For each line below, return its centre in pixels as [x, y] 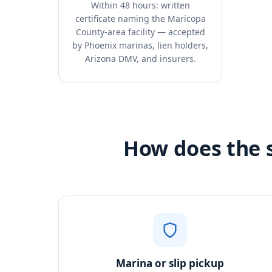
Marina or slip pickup [170, 263]
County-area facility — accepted [140, 32]
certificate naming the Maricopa [140, 19]
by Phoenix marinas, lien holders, [140, 45]
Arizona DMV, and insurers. [140, 59]
